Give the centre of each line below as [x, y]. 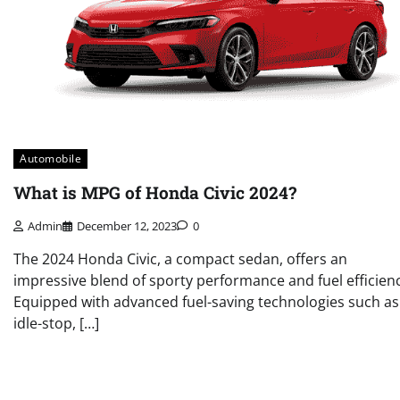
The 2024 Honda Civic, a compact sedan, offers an [180, 259]
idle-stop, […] [56, 324]
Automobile [50, 158]
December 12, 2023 [127, 226]
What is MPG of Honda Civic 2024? [155, 193]
